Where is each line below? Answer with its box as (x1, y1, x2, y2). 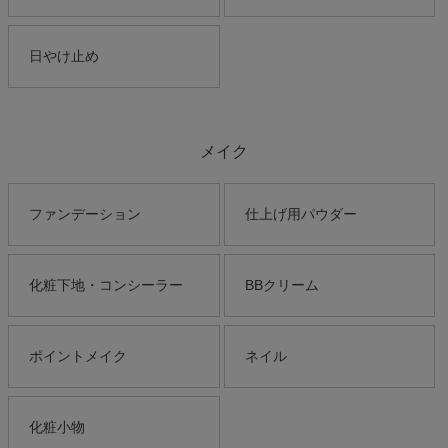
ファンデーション (29, 206, 141, 223)
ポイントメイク (29, 348, 127, 365)
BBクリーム (244, 277, 319, 294)
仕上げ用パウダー (244, 206, 357, 223)
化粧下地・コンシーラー (29, 277, 183, 294)
